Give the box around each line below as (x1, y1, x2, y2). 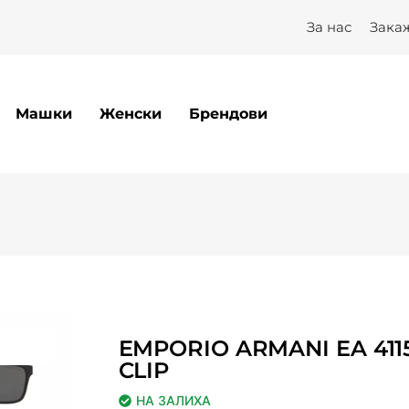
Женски (100, 104, 163, 122)
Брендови (189, 104, 268, 122)
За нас (307, 18, 351, 36)
